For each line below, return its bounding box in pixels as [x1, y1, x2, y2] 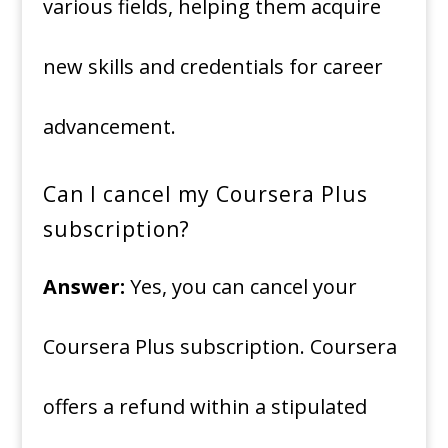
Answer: [42, 273, 125, 301]
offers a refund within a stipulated [42, 393, 367, 421]
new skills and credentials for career [42, 53, 383, 81]
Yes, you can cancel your [124, 273, 357, 301]
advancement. [42, 113, 176, 141]
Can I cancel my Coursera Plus [42, 180, 368, 209]
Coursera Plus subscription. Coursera [42, 333, 397, 361]
